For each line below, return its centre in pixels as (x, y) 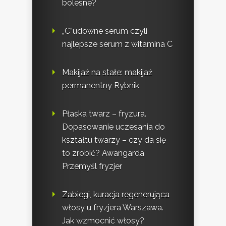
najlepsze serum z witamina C (117, 44)
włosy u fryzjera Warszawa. (113, 207)
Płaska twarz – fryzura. (104, 114)
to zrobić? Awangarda (103, 153)
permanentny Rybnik (101, 85)
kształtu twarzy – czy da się (114, 140)
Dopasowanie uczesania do (114, 127)
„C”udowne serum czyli (105, 31)
